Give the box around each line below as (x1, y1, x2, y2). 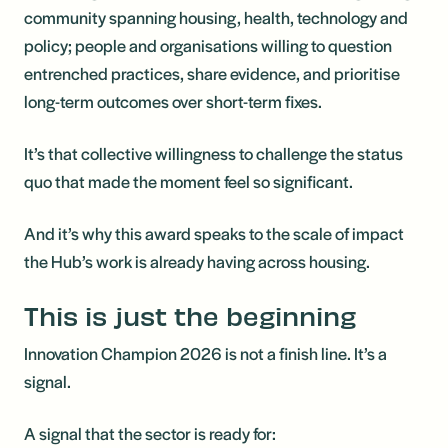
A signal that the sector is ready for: (24, 421, 279, 445)
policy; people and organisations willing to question (24, 33, 392, 57)
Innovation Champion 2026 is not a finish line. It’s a (24, 341, 387, 365)
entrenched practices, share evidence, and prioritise (24, 61, 400, 85)
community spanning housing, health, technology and (24, 5, 408, 29)
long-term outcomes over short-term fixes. (24, 89, 325, 113)
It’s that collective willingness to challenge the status (24, 141, 403, 165)
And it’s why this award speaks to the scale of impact (24, 221, 404, 245)
